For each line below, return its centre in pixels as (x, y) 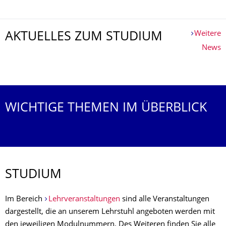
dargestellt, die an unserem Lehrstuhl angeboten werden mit (110, 212)
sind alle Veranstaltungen (165, 200)
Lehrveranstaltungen (85, 200)
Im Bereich (25, 200)
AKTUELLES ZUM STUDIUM (84, 37)
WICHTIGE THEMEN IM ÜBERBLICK (106, 108)
